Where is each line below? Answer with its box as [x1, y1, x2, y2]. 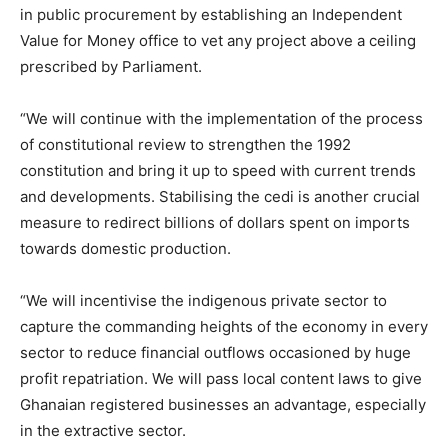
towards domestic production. [20, 239, 231, 258]
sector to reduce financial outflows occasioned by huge [20, 343, 411, 362]
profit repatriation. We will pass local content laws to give [20, 369, 422, 388]
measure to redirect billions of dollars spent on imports [20, 213, 410, 232]
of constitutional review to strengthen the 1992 [20, 135, 351, 154]
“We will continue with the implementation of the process [20, 109, 423, 128]
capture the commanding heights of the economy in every [20, 317, 428, 336]
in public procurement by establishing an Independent [20, 5, 402, 24]
